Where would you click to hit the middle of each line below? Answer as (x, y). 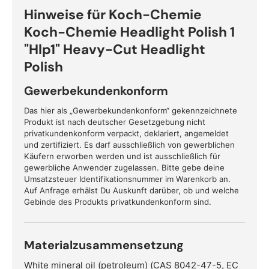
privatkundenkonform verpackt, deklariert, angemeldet (126, 133)
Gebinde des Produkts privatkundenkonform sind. (118, 201)
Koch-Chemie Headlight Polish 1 (129, 32)
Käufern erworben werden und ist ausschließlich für (122, 156)
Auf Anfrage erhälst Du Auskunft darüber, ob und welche (131, 190)
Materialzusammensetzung (104, 245)
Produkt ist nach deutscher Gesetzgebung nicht (115, 122)
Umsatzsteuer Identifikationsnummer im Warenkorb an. (127, 179)
